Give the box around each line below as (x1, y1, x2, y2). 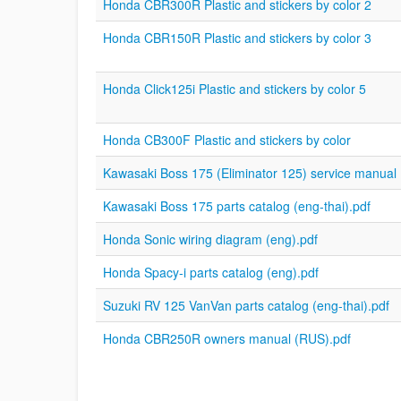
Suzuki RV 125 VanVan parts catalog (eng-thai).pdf (103, 296, 389, 314)
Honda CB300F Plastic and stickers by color (103, 131, 351, 149)
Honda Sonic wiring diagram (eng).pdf (103, 230, 318, 248)
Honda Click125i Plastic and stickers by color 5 (103, 80, 366, 98)
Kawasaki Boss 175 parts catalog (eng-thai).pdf (103, 197, 371, 215)
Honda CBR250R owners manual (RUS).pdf (103, 329, 351, 347)
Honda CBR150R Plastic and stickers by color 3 (103, 29, 371, 47)
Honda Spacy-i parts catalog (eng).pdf (103, 263, 319, 281)
